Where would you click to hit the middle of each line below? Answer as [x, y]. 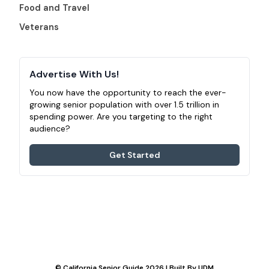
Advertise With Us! [74, 74]
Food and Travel [54, 8]
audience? [50, 128]
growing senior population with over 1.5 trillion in [124, 104]
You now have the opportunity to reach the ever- [128, 92]
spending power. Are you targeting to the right [121, 116]
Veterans [39, 27]
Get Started [134, 155]
